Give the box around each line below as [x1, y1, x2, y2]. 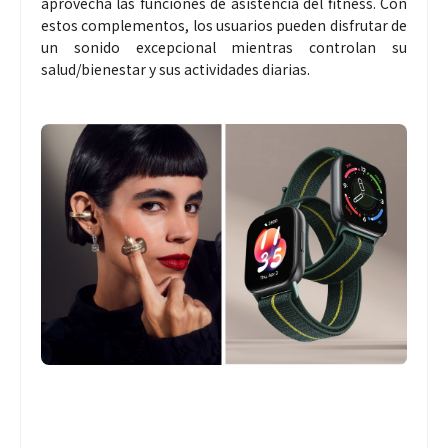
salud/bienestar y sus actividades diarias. [41, 59, 310, 80]
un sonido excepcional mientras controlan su [41, 37, 407, 58]
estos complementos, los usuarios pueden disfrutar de [41, 15, 407, 36]
